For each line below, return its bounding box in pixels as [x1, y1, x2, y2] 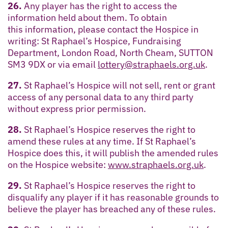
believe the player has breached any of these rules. [8, 203, 216, 215]
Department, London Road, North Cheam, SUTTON [8, 46, 213, 59]
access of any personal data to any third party [8, 91, 193, 103]
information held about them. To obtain [8, 11, 167, 23]
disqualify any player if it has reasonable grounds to [8, 191, 219, 203]
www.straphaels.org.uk [108, 158, 204, 170]
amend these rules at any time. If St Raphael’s [8, 135, 196, 147]
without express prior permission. [8, 102, 146, 115]
